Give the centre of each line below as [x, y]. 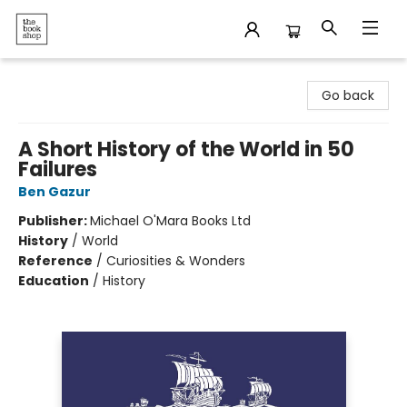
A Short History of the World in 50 [186, 149]
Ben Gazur [55, 192]
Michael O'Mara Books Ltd [170, 221]
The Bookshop [58, 75]
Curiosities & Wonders [176, 261]
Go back [348, 95]
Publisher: [54, 221]
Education [54, 281]
